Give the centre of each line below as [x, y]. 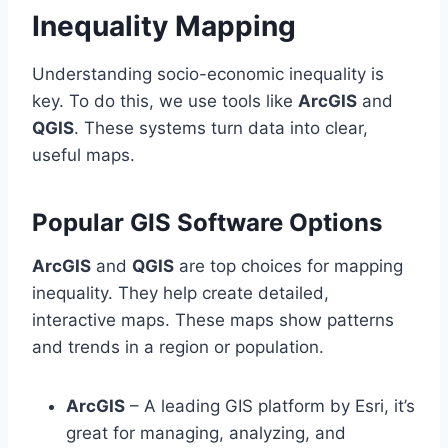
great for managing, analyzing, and [206, 433]
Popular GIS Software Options [207, 223]
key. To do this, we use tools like [165, 101]
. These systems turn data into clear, [221, 128]
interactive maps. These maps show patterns [213, 320]
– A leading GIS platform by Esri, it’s [270, 406]
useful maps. [83, 155]
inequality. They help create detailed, [180, 293]
